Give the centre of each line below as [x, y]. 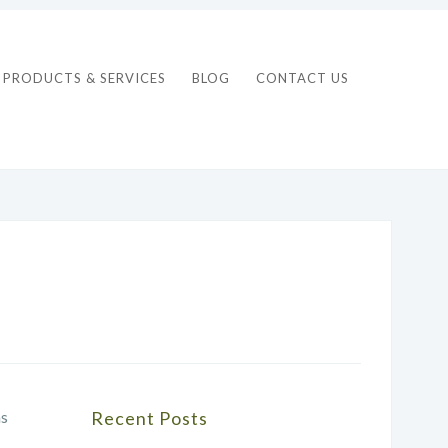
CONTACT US [302, 77]
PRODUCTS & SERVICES [84, 77]
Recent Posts [149, 418]
